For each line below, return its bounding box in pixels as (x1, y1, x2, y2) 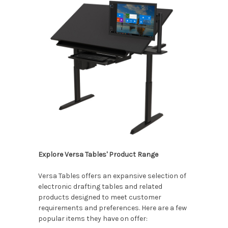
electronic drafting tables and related (38, 182, 162, 191)
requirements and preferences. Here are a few (38, 203, 187, 212)
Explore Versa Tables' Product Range (38, 150, 158, 159)
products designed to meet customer (38, 192, 161, 202)
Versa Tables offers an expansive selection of (38, 171, 186, 180)
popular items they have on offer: (38, 214, 148, 223)
